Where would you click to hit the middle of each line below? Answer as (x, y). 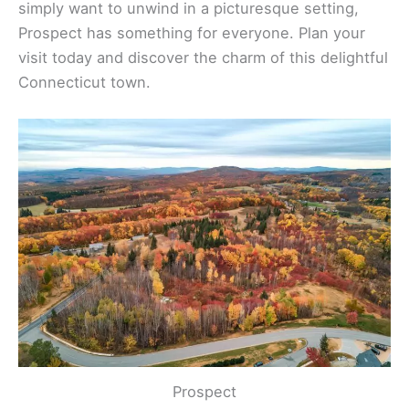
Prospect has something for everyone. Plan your (192, 33)
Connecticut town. (84, 83)
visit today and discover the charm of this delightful (203, 58)
